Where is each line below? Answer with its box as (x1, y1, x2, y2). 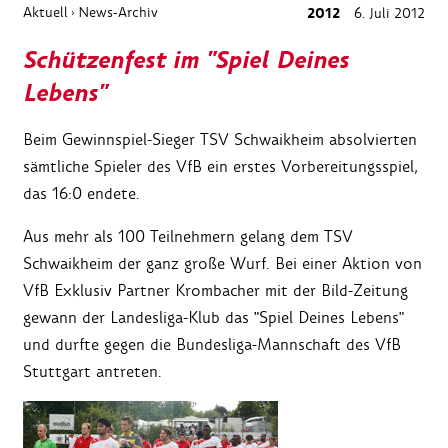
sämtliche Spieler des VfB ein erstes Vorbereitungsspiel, (23, 156, 418, 178)
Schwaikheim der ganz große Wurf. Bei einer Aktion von (23, 253, 422, 275)
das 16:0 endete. (23, 183, 140, 205)
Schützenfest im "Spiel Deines (23, 44, 349, 78)
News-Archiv (78, 3, 158, 22)
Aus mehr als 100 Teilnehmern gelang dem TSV (23, 226, 353, 248)
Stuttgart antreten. (23, 361, 162, 383)
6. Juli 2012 (350, 4, 425, 23)
